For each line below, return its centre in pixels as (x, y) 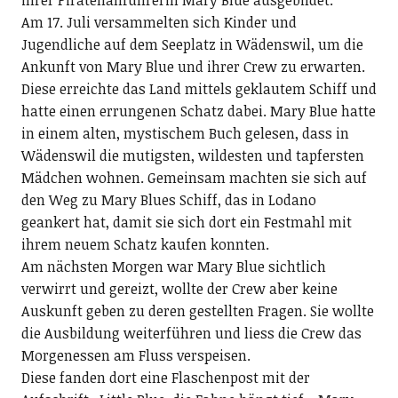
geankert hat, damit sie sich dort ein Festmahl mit (186, 222)
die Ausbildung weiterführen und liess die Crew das (191, 333)
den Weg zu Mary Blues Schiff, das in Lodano (168, 199)
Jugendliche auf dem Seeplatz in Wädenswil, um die (192, 44)
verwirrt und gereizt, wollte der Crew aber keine (179, 288)
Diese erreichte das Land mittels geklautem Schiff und (199, 88)
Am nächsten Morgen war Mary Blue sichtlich (173, 266)
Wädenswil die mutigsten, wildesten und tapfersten (192, 155)
